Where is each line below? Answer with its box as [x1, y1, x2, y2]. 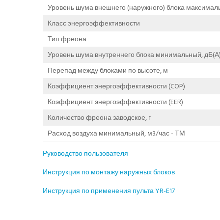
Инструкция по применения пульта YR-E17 [43, 185, 175, 196]
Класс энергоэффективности [48, 17, 140, 29]
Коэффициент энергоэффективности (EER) [48, 96, 183, 108]
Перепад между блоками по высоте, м [48, 64, 168, 76]
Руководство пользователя [43, 147, 128, 159]
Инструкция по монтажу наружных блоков [43, 166, 175, 178]
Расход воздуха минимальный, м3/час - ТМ [48, 127, 185, 139]
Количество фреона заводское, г [48, 111, 151, 123]
